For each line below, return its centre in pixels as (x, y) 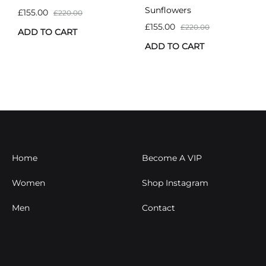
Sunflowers (168, 10)
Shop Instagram (175, 183)
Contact (159, 208)
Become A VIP (172, 158)
